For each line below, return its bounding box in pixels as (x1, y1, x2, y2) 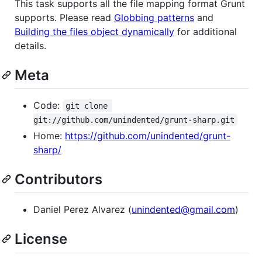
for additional (174, 25, 237, 37)
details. (15, 39, 46, 51)
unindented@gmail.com (132, 204, 235, 216)
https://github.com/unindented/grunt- (65, 130, 230, 142)
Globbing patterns (114, 11, 194, 23)
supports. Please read (15, 11, 114, 23)
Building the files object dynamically (15, 25, 174, 37)
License (15, 230, 67, 248)
